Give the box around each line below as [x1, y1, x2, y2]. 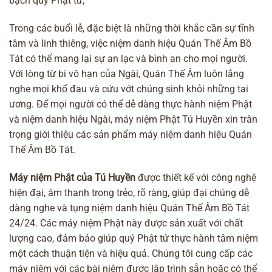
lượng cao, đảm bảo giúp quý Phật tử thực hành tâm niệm [9, 232, 258, 244]
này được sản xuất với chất [124, 217, 243, 229]
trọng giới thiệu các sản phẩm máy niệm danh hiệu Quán [9, 128, 252, 140]
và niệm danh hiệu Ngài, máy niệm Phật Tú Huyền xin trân [9, 113, 257, 125]
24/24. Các [9, 217, 59, 229]
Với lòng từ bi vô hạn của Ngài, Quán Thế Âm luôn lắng [9, 67, 244, 80]
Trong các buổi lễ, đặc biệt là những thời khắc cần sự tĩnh [9, 22, 254, 34]
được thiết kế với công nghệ [135, 171, 256, 183]
